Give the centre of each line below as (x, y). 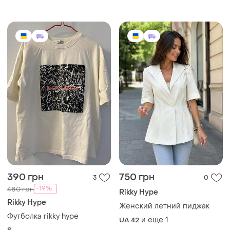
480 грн (21, 189)
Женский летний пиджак (164, 206)
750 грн (137, 177)
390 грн (25, 177)
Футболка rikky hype (43, 216)
